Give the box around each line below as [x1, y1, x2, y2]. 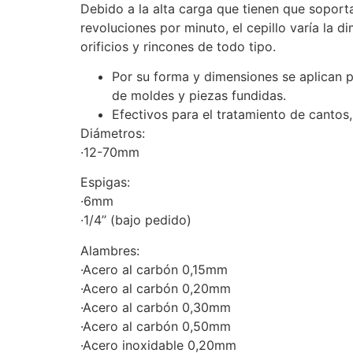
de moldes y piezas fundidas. [112, 87, 286, 103]
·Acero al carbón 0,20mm [80, 280, 231, 296]
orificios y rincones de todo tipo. [80, 38, 276, 54]
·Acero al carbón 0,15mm [80, 261, 228, 277]
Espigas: [80, 174, 130, 191]
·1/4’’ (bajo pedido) [80, 212, 191, 229]
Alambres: [80, 242, 139, 258]
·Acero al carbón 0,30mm [80, 299, 231, 315]
